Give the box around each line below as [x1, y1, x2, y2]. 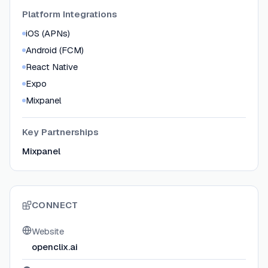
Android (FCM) [26, 44, 84, 56]
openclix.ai [32, 241, 78, 253]
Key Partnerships [22, 126, 99, 138]
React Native [26, 61, 78, 73]
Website [32, 226, 64, 237]
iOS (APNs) [26, 28, 70, 39]
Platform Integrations [22, 8, 117, 20]
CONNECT [32, 199, 78, 211]
